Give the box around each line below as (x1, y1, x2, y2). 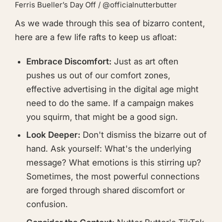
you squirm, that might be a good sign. (26, 111, 178, 122)
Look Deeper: (26, 130, 80, 140)
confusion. (26, 199, 68, 210)
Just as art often (111, 56, 178, 66)
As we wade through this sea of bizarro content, (15, 18, 205, 28)
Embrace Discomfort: (26, 56, 111, 66)
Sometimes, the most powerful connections (26, 171, 200, 182)
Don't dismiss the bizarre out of (80, 130, 207, 140)
